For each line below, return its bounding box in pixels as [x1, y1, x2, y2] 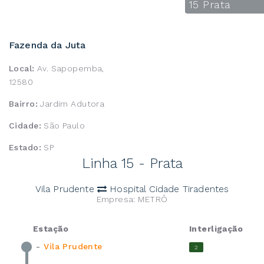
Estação [33, 223, 68, 233]
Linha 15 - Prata [81, 154, 183, 171]
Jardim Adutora [37, 98, 105, 108]
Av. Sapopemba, [34, 63, 104, 73]
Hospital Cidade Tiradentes [107, 183, 229, 194]
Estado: [9, 142, 41, 152]
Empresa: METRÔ [96, 194, 168, 204]
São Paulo [41, 120, 85, 130]
